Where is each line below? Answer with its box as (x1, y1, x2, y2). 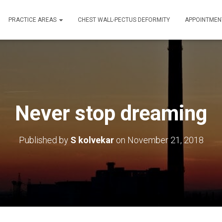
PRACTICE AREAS (8, 16, 58, 23)
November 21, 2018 (127, 134, 204, 145)
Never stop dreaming (15, 101, 207, 125)
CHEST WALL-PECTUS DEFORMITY (78, 16, 170, 23)
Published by (18, 134, 70, 145)
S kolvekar (70, 134, 114, 145)
